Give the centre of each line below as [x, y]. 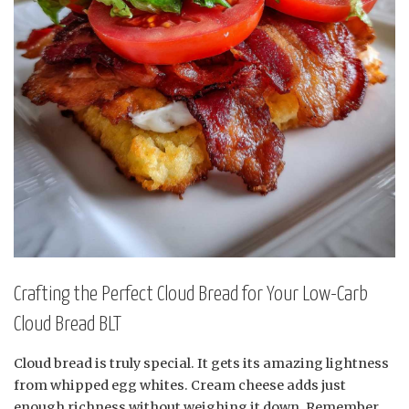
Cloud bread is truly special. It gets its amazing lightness [201, 364]
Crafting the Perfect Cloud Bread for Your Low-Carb [191, 294]
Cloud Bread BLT [68, 324]
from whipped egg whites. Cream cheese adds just [180, 386]
